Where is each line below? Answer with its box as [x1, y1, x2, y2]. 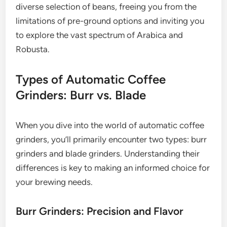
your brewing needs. [16, 177, 93, 187]
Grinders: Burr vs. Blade [16, 88, 146, 103]
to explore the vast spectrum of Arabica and [16, 30, 183, 41]
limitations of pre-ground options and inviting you [16, 16, 205, 26]
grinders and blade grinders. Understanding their [16, 148, 200, 159]
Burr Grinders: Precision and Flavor [16, 205, 184, 218]
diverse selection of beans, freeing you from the [16, 2, 197, 12]
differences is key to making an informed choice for [16, 163, 210, 173]
